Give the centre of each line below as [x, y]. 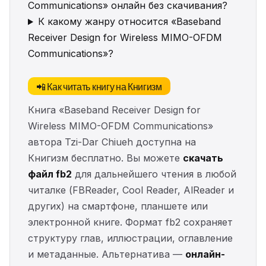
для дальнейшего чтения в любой [154, 174]
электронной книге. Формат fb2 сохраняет [130, 222]
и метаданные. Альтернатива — [107, 254]
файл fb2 [50, 174]
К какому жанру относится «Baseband [129, 22]
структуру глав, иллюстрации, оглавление [130, 238]
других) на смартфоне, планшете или [118, 206]
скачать [203, 158]
